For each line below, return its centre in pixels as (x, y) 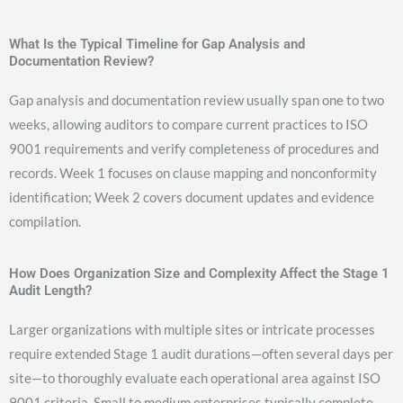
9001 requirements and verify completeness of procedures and (194, 149)
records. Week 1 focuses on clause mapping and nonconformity (193, 173)
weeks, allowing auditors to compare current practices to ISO (188, 125)
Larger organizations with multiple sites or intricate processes (192, 330)
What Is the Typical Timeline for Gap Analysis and (157, 45)
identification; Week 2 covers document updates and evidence (192, 197)
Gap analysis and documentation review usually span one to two (197, 100)
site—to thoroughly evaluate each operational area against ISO (195, 378)
